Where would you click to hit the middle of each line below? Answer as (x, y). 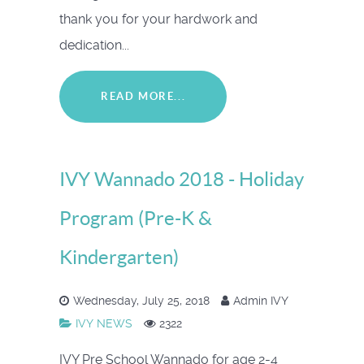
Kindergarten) (119, 257)
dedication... (94, 45)
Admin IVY (261, 300)
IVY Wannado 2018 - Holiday (182, 179)
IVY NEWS (106, 323)
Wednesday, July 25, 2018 (143, 300)
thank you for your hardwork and (158, 19)
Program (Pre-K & (136, 218)
